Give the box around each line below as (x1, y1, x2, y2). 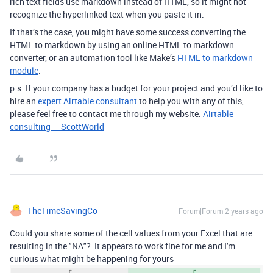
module (10, 65, 38, 76)
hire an (10, 95, 38, 107)
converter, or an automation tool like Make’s (10, 52, 177, 63)
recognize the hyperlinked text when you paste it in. (10, 9, 204, 20)
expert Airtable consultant (38, 95, 137, 107)
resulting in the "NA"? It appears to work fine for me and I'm (10, 240, 235, 252)
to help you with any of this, (137, 95, 244, 107)
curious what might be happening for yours (10, 253, 174, 264)
